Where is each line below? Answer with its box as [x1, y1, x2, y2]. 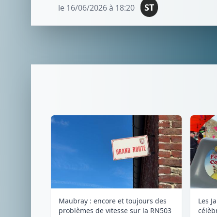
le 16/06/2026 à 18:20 [58, 2, 135, 13]
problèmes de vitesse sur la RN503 [59, 205, 171, 215]
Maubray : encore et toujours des [59, 196, 167, 205]
